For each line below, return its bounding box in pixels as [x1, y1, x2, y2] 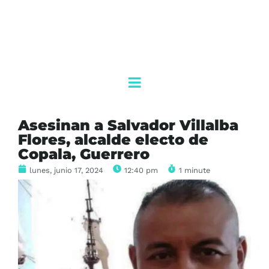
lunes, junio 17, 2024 [29, 166, 103, 175]
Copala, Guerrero [18, 145, 150, 163]
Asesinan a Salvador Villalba [18, 116, 238, 134]
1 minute [179, 166, 210, 175]
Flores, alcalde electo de [18, 131, 208, 149]
